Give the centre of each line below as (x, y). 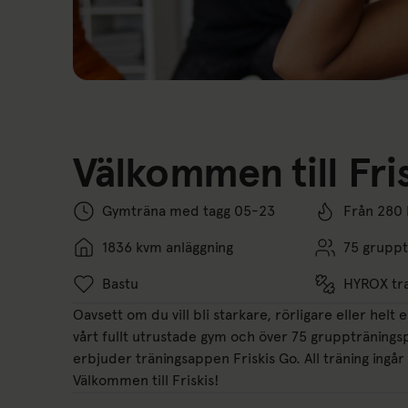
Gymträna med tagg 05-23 (189, 211)
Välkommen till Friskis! (146, 380)
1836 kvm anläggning (168, 247)
